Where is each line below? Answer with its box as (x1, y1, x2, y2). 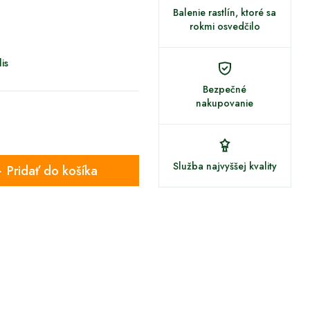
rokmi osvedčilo (189, 19, 260, 33)
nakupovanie (196, 96, 254, 110)
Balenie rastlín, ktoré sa (173, 6, 277, 19)
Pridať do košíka (6, 161, 98, 180)
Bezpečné (203, 82, 247, 96)
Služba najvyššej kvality (172, 159, 277, 173)
